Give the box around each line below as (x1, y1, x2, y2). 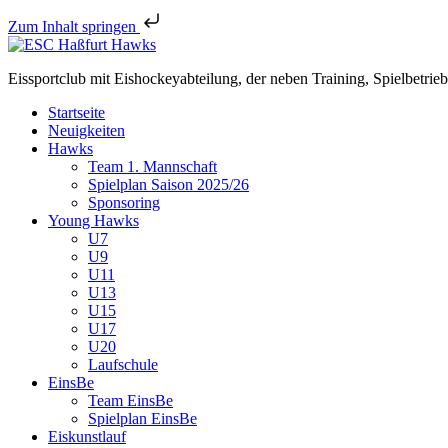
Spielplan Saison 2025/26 (88, 176, 249, 193)
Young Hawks (48, 212, 139, 229)
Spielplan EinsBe (88, 410, 197, 427)
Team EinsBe (88, 392, 173, 409)
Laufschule (88, 356, 158, 373)
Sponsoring (88, 194, 160, 211)
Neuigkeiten (48, 122, 125, 139)
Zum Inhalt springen (8, 18, 140, 35)
